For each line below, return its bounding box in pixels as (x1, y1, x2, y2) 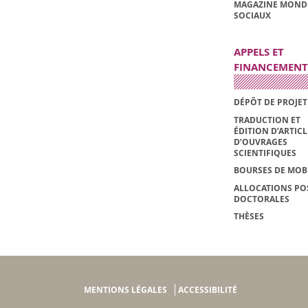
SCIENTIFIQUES (233, 146, 296, 159)
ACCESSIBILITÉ (177, 284, 237, 296)
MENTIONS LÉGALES (84, 284, 167, 296)
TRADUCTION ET (233, 113, 300, 126)
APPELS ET (233, 45, 284, 60)
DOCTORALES (233, 192, 289, 205)
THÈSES (233, 210, 264, 223)
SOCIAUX (233, 10, 271, 22)
